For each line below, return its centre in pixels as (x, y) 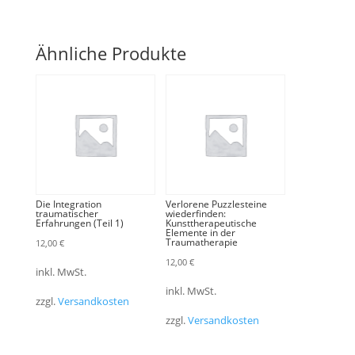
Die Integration (68, 204)
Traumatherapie (201, 242)
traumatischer (67, 213)
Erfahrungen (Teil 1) (79, 223)
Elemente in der (200, 232)
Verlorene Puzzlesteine (216, 204)
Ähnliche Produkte (111, 53)
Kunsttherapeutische (211, 223)
